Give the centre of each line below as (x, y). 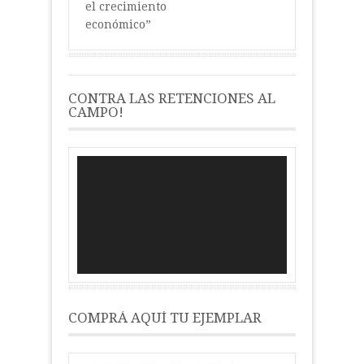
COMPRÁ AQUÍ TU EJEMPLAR (165, 317)
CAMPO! (96, 112)
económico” (118, 24)
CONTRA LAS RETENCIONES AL (172, 98)
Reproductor (104, 162)
